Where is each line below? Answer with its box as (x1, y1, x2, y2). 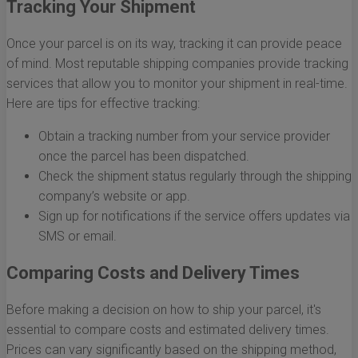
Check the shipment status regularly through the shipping (38, 169, 352, 185)
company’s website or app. (38, 189, 190, 205)
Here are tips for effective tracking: (6, 96, 200, 112)
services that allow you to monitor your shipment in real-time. (6, 76, 348, 92)
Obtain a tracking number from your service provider (38, 129, 330, 145)
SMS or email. (38, 229, 117, 245)
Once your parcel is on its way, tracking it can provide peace (6, 36, 342, 52)
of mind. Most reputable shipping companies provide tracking (6, 56, 348, 72)
